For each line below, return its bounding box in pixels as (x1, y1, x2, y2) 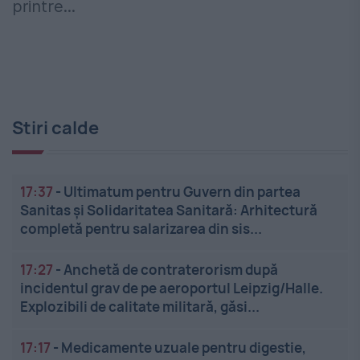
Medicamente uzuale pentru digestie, (61, 338, 306, 358)
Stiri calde (12, 116, 99, 141)
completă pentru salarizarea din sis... (20, 219, 262, 239)
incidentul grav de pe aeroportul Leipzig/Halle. (20, 279, 323, 298)
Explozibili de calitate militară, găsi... (20, 297, 260, 317)
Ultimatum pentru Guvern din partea (63, 182, 301, 202)
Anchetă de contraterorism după (63, 260, 278, 280)
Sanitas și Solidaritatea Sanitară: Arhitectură (20, 201, 317, 220)
